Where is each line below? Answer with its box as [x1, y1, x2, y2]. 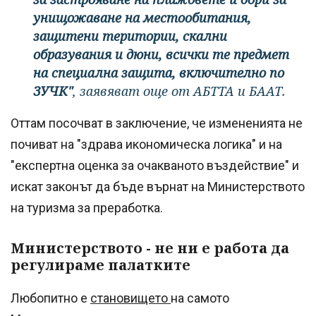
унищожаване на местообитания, [33, 9, 251, 27]
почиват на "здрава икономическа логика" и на [11, 137, 282, 152]
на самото [171, 291, 229, 306]
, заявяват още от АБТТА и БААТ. [73, 83, 286, 100]
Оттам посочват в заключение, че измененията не [11, 116, 303, 131]
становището [90, 291, 171, 306]
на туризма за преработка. [11, 200, 163, 216]
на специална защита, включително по [33, 64, 284, 82]
